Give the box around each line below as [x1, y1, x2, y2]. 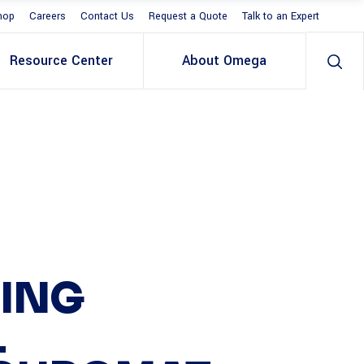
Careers [29, 9, 66, 24]
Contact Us [80, 9, 134, 24]
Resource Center [10, 51, 114, 70]
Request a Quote [149, 9, 227, 24]
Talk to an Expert [242, 9, 319, 24]
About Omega [182, 51, 267, 70]
